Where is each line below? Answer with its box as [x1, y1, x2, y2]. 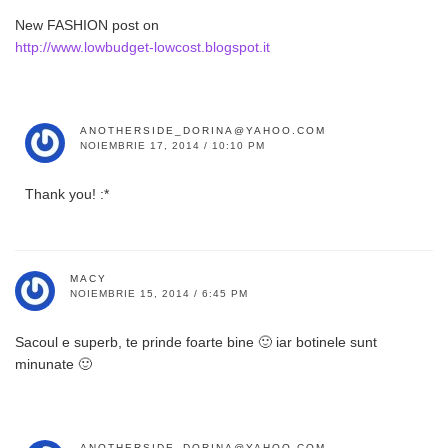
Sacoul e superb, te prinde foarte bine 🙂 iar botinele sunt [15, 333, 377, 350]
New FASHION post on [15, 16, 159, 33]
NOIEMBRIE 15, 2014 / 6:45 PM [70, 287, 248, 299]
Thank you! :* [25, 185, 109, 202]
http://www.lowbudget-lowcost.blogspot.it [15, 38, 270, 55]
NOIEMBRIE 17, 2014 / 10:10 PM [80, 139, 265, 151]
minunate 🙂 [15, 355, 92, 372]
